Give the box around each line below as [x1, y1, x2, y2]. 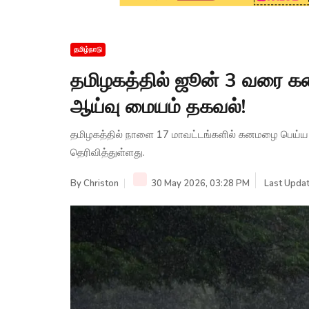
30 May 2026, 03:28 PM [149, 177, 250, 190]
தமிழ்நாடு [74, 44, 102, 54]
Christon [83, 177, 119, 190]
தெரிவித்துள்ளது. [70, 145, 145, 159]
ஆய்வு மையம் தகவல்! [70, 93, 246, 120]
